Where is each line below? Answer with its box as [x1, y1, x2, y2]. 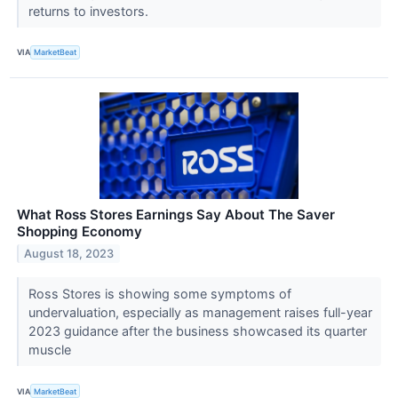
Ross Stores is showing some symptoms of [28, 285, 291, 301]
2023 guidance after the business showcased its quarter [28, 322, 367, 338]
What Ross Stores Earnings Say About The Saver [17, 205, 335, 223]
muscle [28, 341, 75, 357]
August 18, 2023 [24, 246, 115, 260]
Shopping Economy [17, 222, 142, 240]
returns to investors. [28, 3, 152, 19]
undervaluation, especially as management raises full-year [28, 304, 372, 320]
